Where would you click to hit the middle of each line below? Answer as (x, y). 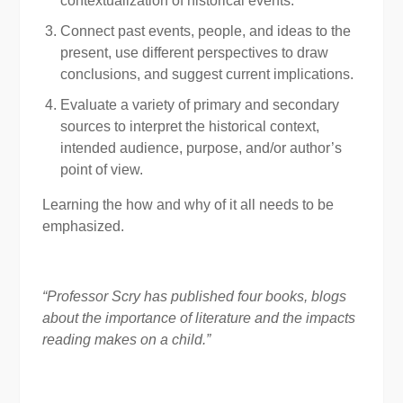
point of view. (101, 169)
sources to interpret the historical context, (189, 126)
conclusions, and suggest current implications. (206, 74)
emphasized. (83, 226)
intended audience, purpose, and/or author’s (201, 148)
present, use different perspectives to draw (194, 52)
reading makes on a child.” (126, 339)
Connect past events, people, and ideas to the (205, 31)
